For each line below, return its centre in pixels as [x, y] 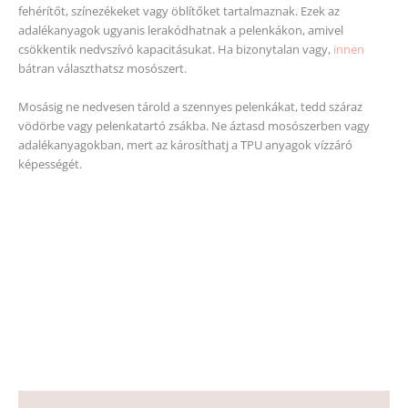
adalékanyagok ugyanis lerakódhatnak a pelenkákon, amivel [181, 31]
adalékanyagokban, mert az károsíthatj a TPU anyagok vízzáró [185, 144]
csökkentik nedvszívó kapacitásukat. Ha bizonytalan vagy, [176, 50]
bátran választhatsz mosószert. [102, 69]
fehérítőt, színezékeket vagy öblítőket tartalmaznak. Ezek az [179, 11]
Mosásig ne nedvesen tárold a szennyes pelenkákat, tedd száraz [190, 106]
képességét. [50, 163]
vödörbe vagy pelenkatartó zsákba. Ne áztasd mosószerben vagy [194, 125]
